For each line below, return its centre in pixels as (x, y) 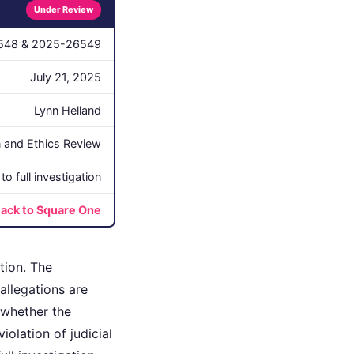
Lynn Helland (68, 110)
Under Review (64, 9)
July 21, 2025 (66, 77)
